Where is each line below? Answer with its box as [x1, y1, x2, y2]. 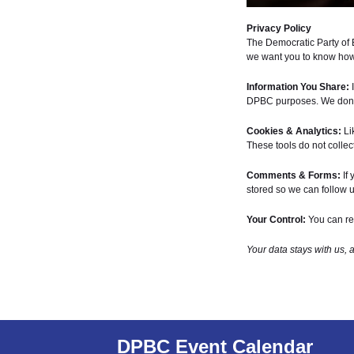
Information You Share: [246, 81, 349, 92]
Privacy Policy [246, 23, 311, 34]
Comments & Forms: [246, 170, 341, 181]
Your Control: [246, 214, 306, 225]
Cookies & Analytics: [246, 126, 341, 137]
